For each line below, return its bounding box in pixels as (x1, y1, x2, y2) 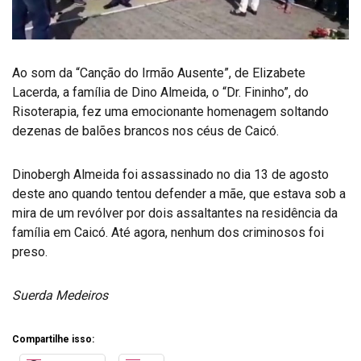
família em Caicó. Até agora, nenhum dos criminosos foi (12, 224, 324, 240)
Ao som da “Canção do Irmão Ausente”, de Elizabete (12, 64, 305, 81)
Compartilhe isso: (12, 333, 94, 345)
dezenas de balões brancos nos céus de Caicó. (12, 122, 279, 139)
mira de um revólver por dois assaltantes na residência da (12, 205, 338, 221)
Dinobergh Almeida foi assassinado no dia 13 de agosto (12, 166, 329, 182)
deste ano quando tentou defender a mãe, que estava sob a (12, 185, 346, 201)
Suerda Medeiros (12, 287, 108, 303)
